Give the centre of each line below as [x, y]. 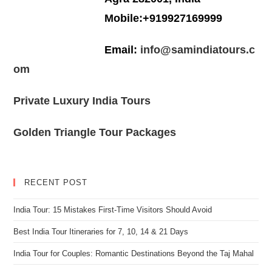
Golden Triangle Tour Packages [95, 132]
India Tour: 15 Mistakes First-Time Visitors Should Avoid [113, 210]
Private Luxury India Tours [82, 101]
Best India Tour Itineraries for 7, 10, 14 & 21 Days [101, 232]
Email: [121, 50]
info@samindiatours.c [196, 50]
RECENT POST [56, 182]
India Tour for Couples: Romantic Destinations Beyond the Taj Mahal [134, 253]
